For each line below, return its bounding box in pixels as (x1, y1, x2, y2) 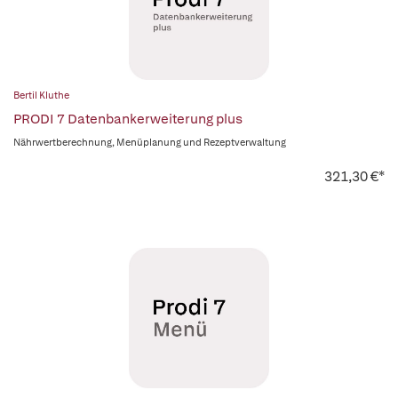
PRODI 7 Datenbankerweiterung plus (13, 110, 243, 128)
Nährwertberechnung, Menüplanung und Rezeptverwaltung (13, 136, 286, 148)
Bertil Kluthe (13, 89, 69, 101)
